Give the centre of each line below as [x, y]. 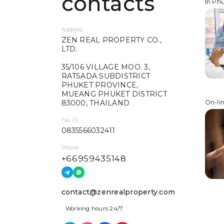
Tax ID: [70, 120]
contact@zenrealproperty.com [118, 192]
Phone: [70, 147]
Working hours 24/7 [94, 209]
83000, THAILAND [95, 103]
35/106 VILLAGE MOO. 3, [105, 67]
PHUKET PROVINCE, [100, 85]
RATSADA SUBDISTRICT [106, 76]
